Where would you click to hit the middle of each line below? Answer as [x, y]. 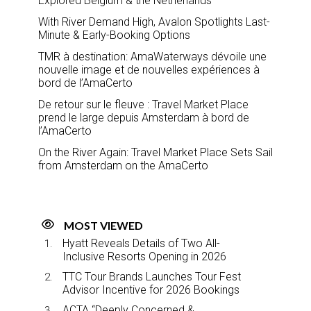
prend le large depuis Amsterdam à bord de [144, 117]
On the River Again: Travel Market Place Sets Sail [155, 152]
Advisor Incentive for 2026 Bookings [151, 289]
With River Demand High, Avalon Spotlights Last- [154, 22]
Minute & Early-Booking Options [114, 35]
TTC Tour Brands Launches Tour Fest [152, 276]
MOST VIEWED [103, 225]
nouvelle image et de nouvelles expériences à [149, 69]
